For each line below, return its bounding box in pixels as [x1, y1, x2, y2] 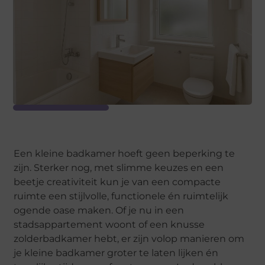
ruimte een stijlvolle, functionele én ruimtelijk [14, 190, 229, 202]
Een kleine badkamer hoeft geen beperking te [14, 148, 235, 160]
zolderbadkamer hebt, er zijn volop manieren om [14, 233, 245, 245]
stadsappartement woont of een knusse [14, 219, 205, 231]
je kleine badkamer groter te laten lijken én [14, 247, 219, 259]
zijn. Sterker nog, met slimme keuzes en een [14, 162, 224, 174]
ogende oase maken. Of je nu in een [14, 205, 185, 216]
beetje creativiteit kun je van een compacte [14, 176, 221, 188]
